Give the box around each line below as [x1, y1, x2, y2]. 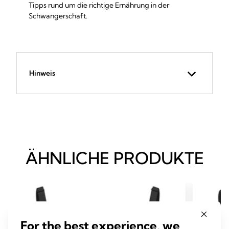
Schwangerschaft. [29, 11, 87, 20]
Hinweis [29, 68, 55, 78]
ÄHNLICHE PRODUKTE [25, 148, 204, 168]
